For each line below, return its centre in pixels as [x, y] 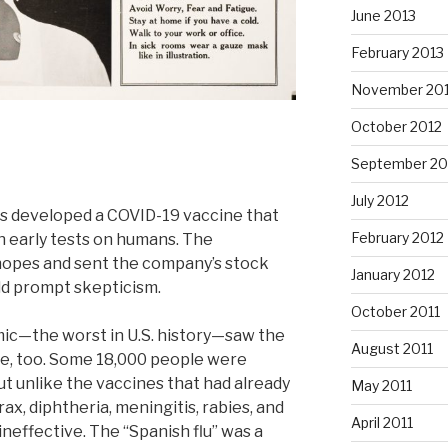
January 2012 [392, 275]
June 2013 [383, 16]
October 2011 [395, 312]
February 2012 [397, 238]
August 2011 [391, 349]
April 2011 [381, 423]
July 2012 [379, 201]
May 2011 [381, 386]
